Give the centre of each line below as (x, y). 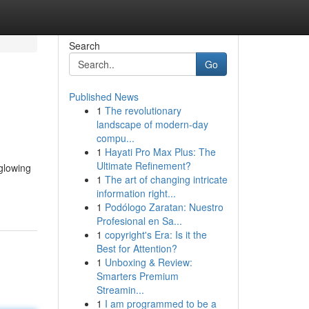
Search (84, 46)
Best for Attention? (137, 248)
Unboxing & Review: (148, 262)
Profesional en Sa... (139, 221)
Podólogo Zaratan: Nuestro (164, 207)
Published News (103, 97)
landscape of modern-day (152, 124)
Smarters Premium (137, 276)
